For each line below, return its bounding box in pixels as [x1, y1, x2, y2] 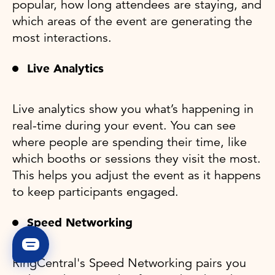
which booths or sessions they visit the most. [12, 150, 261, 166]
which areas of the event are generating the [12, 13, 252, 29]
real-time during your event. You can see [12, 117, 236, 133]
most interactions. [12, 29, 112, 45]
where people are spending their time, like [12, 134, 247, 150]
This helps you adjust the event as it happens [12, 167, 261, 183]
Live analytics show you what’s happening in [12, 101, 254, 117]
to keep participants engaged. [12, 184, 179, 199]
